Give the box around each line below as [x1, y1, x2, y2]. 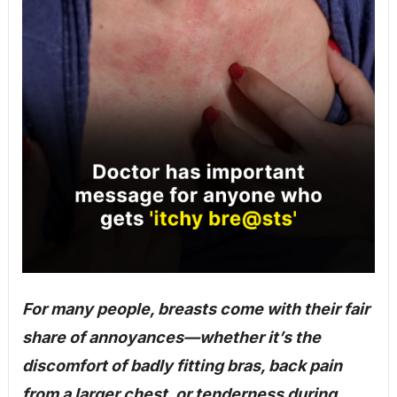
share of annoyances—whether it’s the [21, 327, 321, 346]
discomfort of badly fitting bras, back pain [21, 355, 342, 375]
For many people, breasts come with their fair [21, 299, 370, 318]
